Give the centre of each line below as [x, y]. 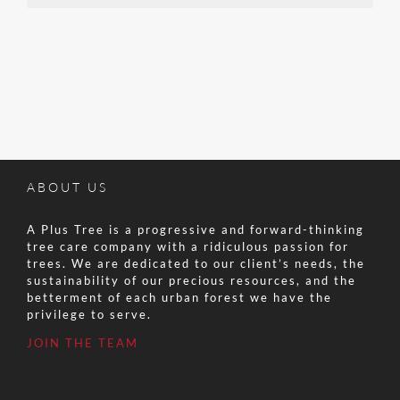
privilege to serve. [89, 315]
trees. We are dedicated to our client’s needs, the [196, 264]
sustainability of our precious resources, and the [192, 281]
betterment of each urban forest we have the [179, 298]
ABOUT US [67, 187]
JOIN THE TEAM [83, 343]
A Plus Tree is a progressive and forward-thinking [196, 230]
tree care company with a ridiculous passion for [188, 247]
